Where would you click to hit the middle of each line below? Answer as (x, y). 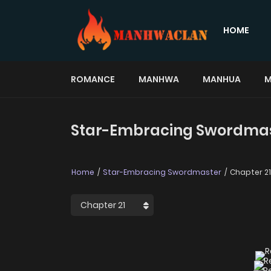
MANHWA (159, 79)
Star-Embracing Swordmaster (162, 172)
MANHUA (222, 79)
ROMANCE (93, 79)
